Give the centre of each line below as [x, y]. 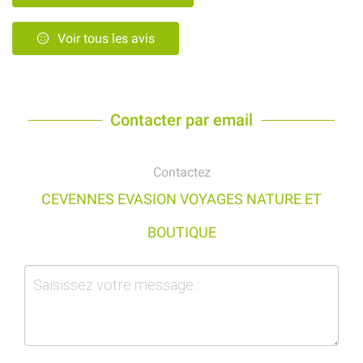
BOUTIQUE [181, 233]
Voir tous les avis [106, 39]
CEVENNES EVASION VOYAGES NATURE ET [181, 199]
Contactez [181, 173]
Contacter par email [181, 120]
